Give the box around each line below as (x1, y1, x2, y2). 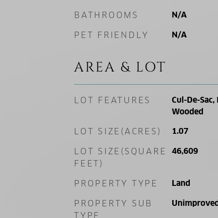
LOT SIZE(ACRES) (74, 126, 162, 137)
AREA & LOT (74, 58, 166, 76)
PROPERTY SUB (74, 198, 153, 209)
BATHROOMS (74, 10, 139, 20)
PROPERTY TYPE (74, 178, 158, 189)
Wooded (171, 107, 203, 117)
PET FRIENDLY (74, 30, 149, 40)
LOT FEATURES (74, 95, 151, 106)
